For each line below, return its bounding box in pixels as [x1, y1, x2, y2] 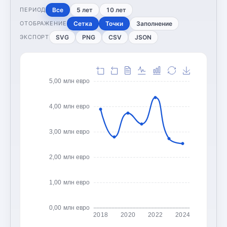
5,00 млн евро [49, 77, 90, 85]
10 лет [106, 6, 127, 14]
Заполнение [136, 19, 172, 27]
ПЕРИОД [20, 6, 46, 14]
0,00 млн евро [49, 204, 90, 211]
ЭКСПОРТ [20, 33, 50, 41]
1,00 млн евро [49, 178, 90, 186]
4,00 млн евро [49, 102, 90, 110]
